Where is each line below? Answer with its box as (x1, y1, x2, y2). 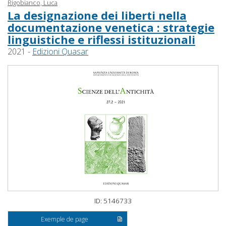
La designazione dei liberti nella (8, 8, 187, 23)
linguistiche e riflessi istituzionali (8, 32, 195, 47)
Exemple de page (41, 215, 89, 224)
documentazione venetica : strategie (8, 20, 214, 35)
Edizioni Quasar (32, 46, 88, 58)
